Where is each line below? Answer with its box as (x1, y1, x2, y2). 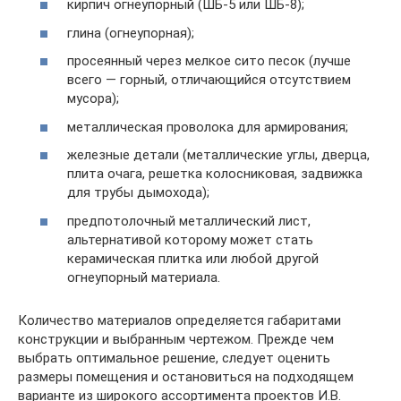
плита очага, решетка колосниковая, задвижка (67, 166, 363, 182)
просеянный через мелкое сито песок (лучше (67, 53, 351, 69)
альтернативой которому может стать (67, 231, 313, 248)
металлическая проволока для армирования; (67, 118, 348, 135)
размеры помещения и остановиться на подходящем (18, 368, 354, 385)
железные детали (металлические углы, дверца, (67, 147, 370, 163)
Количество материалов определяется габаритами (18, 311, 341, 328)
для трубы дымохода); (67, 184, 209, 200)
